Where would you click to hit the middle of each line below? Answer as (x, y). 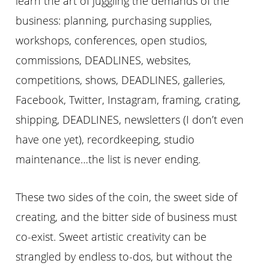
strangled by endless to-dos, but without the (124, 256)
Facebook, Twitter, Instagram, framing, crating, (128, 99)
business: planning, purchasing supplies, (114, 20)
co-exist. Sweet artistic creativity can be (111, 236)
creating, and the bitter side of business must (127, 216)
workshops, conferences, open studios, (112, 40)
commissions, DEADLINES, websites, (104, 60)
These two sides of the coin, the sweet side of (127, 197)
